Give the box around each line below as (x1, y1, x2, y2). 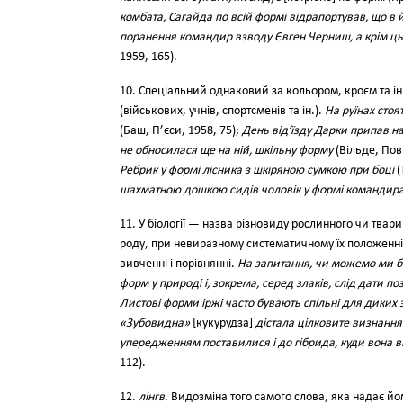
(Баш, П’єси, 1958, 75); (120, 124, 242, 138)
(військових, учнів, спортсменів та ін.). (120, 104, 325, 118)
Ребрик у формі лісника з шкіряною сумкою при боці (120, 164, 394, 177)
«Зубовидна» (120, 317, 190, 330)
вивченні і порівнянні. (120, 257, 237, 271)
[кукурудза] (190, 317, 255, 330)
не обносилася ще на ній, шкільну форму (120, 144, 333, 157)
